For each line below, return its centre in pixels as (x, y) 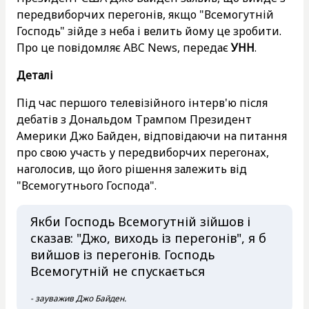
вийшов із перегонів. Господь (122, 254)
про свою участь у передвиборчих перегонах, (143, 152)
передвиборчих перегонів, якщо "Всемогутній (145, 14)
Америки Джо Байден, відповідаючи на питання (152, 136)
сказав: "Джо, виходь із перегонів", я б (148, 238)
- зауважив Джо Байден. (78, 298)
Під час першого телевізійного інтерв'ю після (142, 102)
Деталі (35, 75)
